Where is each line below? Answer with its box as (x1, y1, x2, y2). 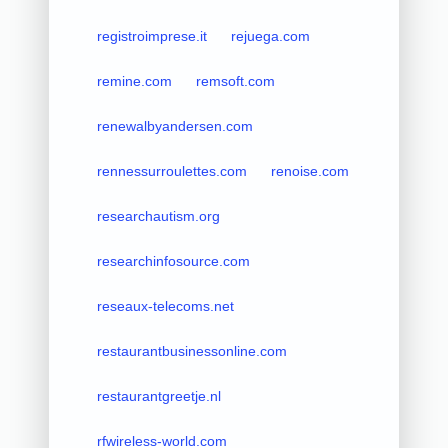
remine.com (96, 72, 172, 89)
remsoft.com (195, 72, 275, 89)
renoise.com (270, 162, 349, 179)
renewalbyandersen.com (96, 117, 253, 134)
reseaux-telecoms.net (96, 297, 234, 314)
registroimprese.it (96, 27, 207, 44)
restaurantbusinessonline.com (96, 342, 287, 359)
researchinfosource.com (96, 252, 250, 269)
